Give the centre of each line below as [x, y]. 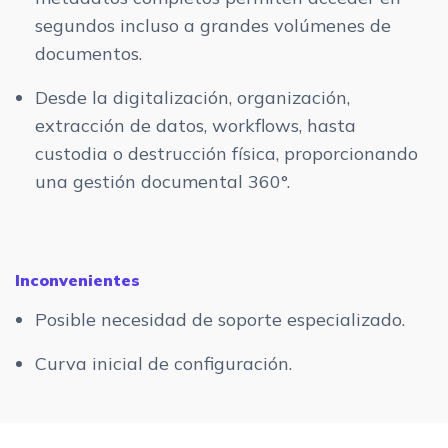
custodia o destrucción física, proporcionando [226, 154]
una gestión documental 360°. [162, 182]
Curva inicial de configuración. [163, 364]
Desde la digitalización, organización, [192, 98]
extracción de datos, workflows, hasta [195, 126]
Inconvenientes [77, 280]
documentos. [88, 54]
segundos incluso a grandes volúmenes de [213, 26]
